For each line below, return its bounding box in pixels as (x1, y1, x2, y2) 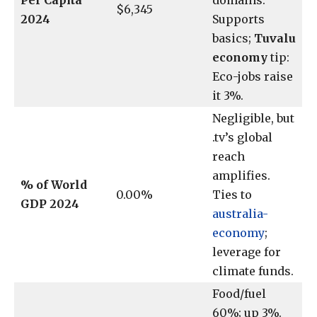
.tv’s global (212, 130, 272, 145)
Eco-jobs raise (212, 69, 293, 84)
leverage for (212, 245, 281, 260)
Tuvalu (254, 31, 296, 46)
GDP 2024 (21, 197, 79, 212)
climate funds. (212, 264, 294, 279)
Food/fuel (212, 287, 266, 301)
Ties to (212, 188, 252, 202)
